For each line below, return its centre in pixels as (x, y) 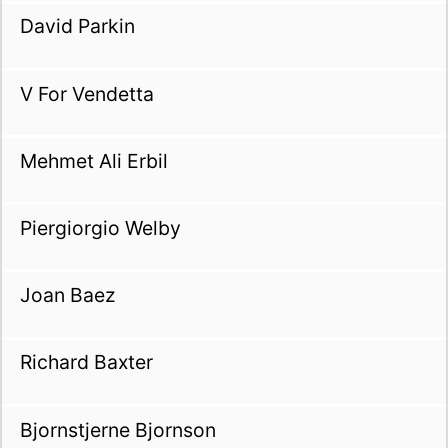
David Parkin (77, 26)
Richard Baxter (86, 362)
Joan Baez (67, 295)
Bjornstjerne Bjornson (117, 429)
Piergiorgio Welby (100, 227)
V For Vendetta (86, 93)
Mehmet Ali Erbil (93, 160)
